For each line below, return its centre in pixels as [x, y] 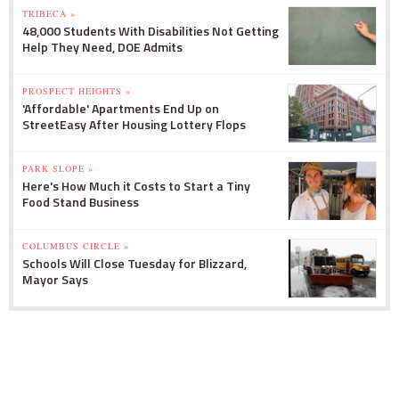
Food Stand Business [81, 201]
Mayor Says [55, 279]
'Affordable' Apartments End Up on [121, 108]
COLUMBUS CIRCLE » [76, 245]
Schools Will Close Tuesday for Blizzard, [134, 263]
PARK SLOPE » [58, 168]
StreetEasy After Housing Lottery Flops [134, 124]
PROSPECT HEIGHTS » [77, 90]
